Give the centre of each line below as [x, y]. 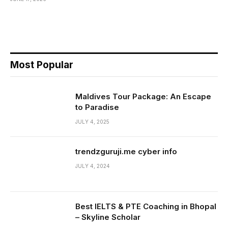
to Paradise [97, 107]
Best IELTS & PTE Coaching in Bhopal [146, 206]
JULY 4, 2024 [93, 166]
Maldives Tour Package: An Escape [143, 96]
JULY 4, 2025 [92, 121]
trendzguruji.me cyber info [126, 151]
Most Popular [42, 65]
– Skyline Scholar [108, 217]
